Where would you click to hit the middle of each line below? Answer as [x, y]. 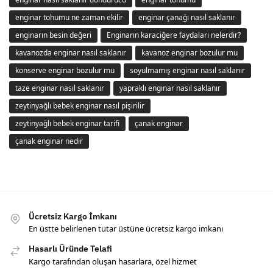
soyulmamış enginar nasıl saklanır [187, 70]
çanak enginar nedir [49, 141]
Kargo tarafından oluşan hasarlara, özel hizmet [113, 261]
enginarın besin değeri [53, 35]
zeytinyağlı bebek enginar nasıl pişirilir [80, 106]
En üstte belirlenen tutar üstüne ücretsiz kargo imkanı [126, 229]
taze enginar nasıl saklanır [60, 88]
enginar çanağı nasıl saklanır [187, 17]
